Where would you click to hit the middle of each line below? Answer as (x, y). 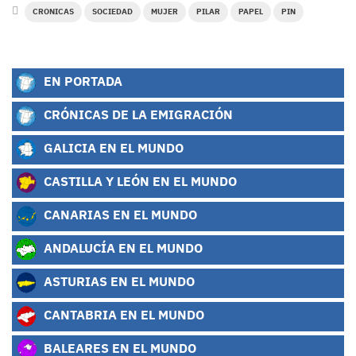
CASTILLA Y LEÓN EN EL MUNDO (139, 181)
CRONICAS (53, 12)
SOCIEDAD (112, 12)
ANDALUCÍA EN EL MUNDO (122, 248)
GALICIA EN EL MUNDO (112, 148)
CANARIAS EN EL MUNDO (119, 215)
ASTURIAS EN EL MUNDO (118, 281)
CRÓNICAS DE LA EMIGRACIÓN (137, 114)
